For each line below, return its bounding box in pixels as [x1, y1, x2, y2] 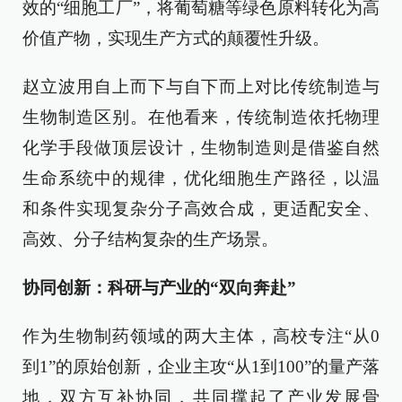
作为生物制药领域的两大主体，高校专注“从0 [22, 326, 380, 345]
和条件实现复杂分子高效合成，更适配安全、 [22, 198, 380, 218]
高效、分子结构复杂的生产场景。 [22, 229, 278, 249]
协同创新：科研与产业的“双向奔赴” [22, 277, 296, 297]
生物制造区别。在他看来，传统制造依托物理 [22, 107, 380, 127]
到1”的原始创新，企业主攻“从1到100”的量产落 [22, 356, 380, 376]
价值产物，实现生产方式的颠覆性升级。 [22, 28, 329, 48]
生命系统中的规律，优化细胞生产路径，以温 [22, 168, 380, 188]
